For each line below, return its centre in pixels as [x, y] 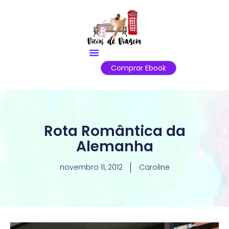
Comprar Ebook [138, 68]
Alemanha [114, 147]
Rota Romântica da [114, 131]
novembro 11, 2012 [91, 167]
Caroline [154, 167]
